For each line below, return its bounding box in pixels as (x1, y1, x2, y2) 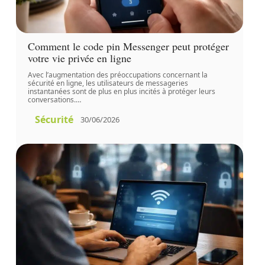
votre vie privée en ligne (27, 50, 131, 65)
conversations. (27, 94, 76, 105)
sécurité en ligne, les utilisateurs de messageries (27, 77, 188, 88)
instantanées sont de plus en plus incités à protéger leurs (27, 86, 215, 96)
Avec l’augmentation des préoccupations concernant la (27, 69, 208, 80)
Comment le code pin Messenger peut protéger (27, 38, 229, 53)
